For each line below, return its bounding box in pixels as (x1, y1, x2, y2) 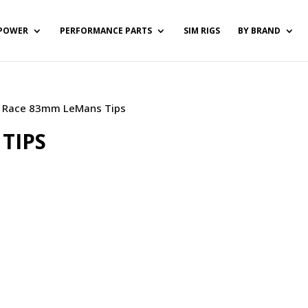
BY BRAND (237, 24, 280, 36)
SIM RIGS (183, 24, 220, 36)
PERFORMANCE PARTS (59, 24, 152, 36)
